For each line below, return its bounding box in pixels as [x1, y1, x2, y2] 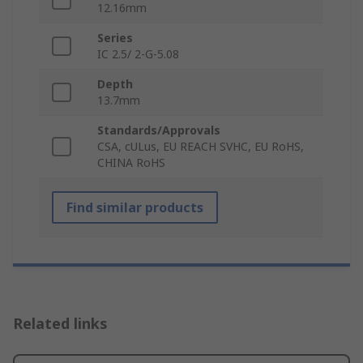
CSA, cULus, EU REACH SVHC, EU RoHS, [97, 139, 304, 155]
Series [97, 30, 133, 46]
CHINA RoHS [97, 155, 165, 171]
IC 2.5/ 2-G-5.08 [97, 46, 179, 62]
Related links [13, 314, 108, 334]
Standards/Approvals [97, 122, 220, 139]
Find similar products [66, 199, 203, 217]
